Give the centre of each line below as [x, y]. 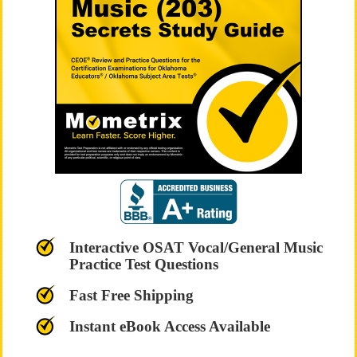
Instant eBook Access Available [169, 326]
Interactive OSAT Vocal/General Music [196, 247]
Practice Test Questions [143, 264]
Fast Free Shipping [131, 295]
